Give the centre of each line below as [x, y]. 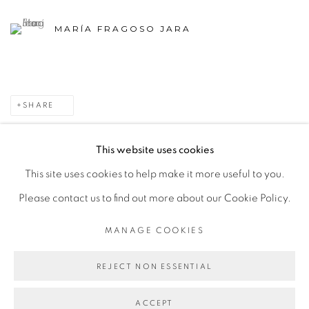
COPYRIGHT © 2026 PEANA [77, 215]
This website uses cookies [154, 150]
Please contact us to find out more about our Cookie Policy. [154, 198]
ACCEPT [154, 303]
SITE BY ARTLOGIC [204, 215]
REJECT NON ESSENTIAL [154, 267]
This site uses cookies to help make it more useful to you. [154, 174]
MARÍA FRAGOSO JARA [123, 29]
